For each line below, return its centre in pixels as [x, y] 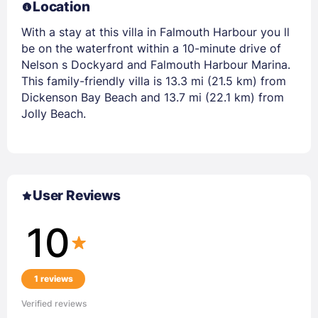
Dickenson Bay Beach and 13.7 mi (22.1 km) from [153, 97]
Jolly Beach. [54, 113]
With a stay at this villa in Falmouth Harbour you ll [155, 32]
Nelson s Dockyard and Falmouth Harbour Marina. [156, 64]
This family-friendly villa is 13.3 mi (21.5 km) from [154, 81]
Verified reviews [54, 304]
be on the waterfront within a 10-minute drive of [151, 48]
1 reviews [53, 279]
